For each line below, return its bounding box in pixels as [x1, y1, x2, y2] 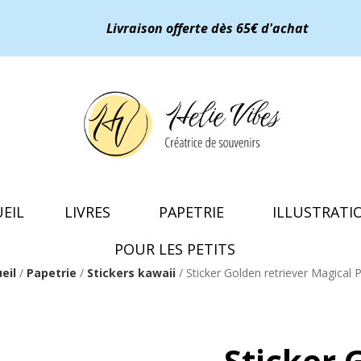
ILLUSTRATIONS [244, 10, 356, 30]
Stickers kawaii [87, 265, 176, 281]
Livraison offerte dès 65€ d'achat [106, 19, 309, 37]
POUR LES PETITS [114, 239, 236, 259]
